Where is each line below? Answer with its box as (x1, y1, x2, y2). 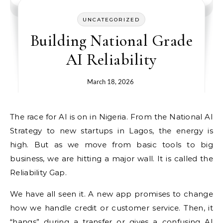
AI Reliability (66, 50, 157, 69)
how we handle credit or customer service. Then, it (10, 203, 213, 213)
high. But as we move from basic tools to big (10, 140, 213, 149)
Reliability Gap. (10, 168, 67, 177)
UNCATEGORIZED (83, 16, 140, 23)
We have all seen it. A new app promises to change (10, 189, 213, 199)
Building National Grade (30, 31, 193, 50)
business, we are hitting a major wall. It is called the (10, 154, 213, 163)
